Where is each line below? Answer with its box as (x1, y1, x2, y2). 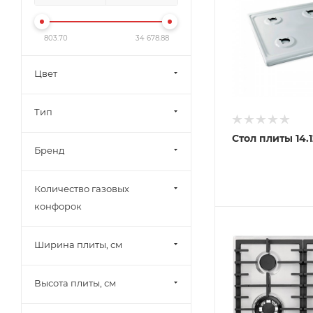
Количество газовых (34, 182, 129, 194)
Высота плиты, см (34, 277, 116, 289)
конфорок (34, 200, 82, 212)
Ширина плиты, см (34, 238, 122, 250)
